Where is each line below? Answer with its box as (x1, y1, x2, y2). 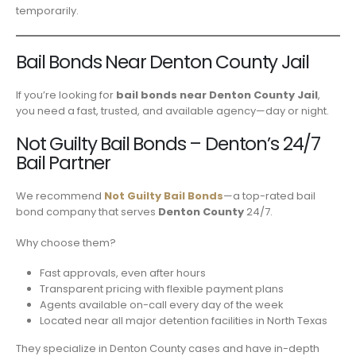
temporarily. (16, 2, 79, 18)
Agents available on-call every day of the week (39, 297, 284, 313)
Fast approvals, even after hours (39, 265, 206, 281)
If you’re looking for (16, 87, 116, 103)
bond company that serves (16, 203, 158, 219)
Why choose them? (16, 234, 116, 250)
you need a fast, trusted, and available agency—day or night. (16, 103, 329, 119)
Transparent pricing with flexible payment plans (39, 281, 284, 297)
